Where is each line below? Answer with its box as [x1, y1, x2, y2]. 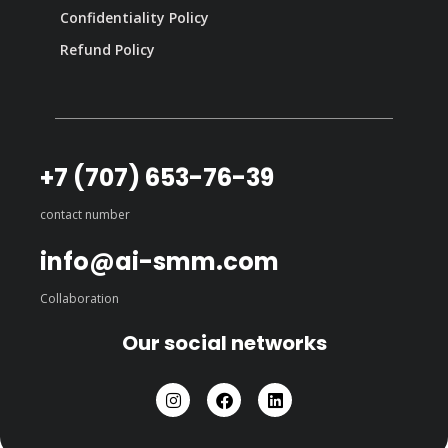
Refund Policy [60, 40, 155, 60]
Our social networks [121, 329, 327, 358]
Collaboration [40, 290, 119, 308]
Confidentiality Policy [60, 8, 209, 28]
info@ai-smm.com [40, 245, 279, 279]
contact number [40, 206, 130, 224]
